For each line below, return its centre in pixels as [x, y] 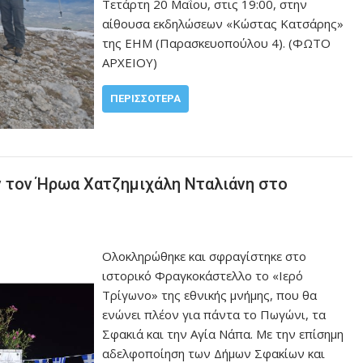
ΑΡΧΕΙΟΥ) [130, 62]
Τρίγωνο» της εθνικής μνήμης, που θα [210, 295]
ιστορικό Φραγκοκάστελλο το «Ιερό [203, 275]
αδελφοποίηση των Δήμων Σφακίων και [214, 353]
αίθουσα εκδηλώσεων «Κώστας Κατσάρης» [223, 23]
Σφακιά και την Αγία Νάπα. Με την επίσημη [223, 334]
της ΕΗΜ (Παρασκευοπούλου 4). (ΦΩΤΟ [217, 43]
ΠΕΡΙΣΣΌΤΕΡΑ [146, 98]
